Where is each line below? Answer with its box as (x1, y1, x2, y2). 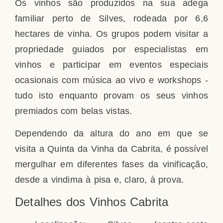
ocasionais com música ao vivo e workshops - (15, 75, 208, 85)
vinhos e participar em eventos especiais (15, 59, 208, 70)
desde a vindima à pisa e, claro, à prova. (15, 175, 184, 185)
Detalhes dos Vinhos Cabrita (15, 195, 169, 209)
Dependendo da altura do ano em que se (15, 128, 208, 139)
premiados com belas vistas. (15, 106, 132, 116)
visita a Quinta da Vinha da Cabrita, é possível (15, 144, 208, 154)
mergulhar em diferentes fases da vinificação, (15, 159, 208, 170)
